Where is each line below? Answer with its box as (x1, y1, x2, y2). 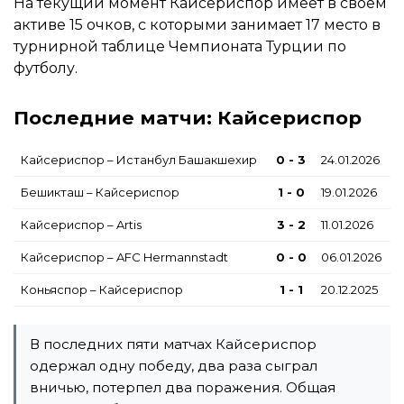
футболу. (14, 59, 78, 77)
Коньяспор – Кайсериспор (21, 281, 183, 297)
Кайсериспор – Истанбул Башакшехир (21, 151, 257, 167)
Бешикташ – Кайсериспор (21, 184, 179, 199)
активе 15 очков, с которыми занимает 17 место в (14, 15, 381, 33)
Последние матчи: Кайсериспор (14, 106, 362, 129)
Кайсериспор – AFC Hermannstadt (21, 249, 228, 264)
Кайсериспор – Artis (21, 216, 142, 232)
